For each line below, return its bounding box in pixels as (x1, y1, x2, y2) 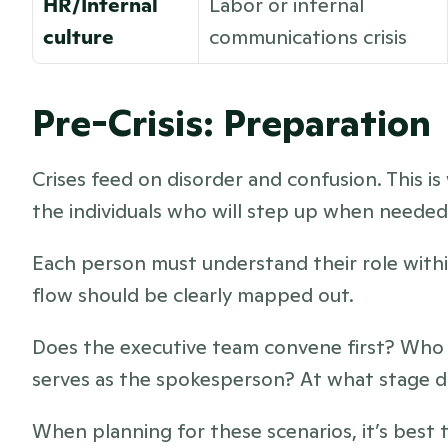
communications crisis (209, 24, 407, 50)
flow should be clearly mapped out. (32, 282, 359, 308)
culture (43, 24, 114, 50)
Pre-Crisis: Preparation (32, 101, 431, 146)
